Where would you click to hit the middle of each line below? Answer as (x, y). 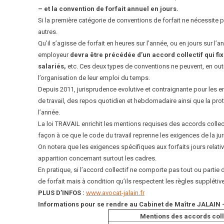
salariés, (52, 66)
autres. (48, 32)
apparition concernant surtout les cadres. (97, 158)
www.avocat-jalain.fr (115, 193)
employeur (54, 55)
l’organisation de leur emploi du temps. (94, 78)
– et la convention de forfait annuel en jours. (108, 9)
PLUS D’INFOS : (62, 193)
